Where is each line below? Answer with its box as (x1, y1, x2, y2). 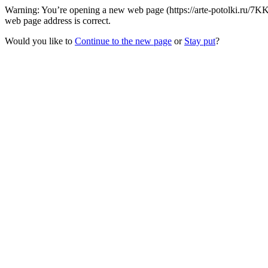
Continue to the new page (75, 36, 172, 46)
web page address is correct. (5, 16, 111, 26)
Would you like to (5, 36, 75, 46)
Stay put (184, 36, 215, 46)
